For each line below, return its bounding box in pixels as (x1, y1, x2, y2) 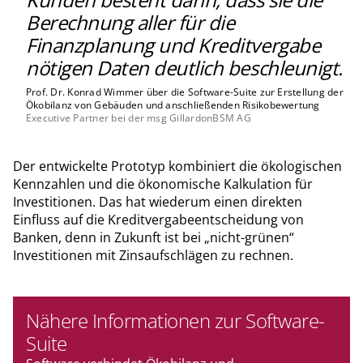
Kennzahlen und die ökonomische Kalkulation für (13, 174, 313, 193)
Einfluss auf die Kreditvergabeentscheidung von (13, 210, 304, 228)
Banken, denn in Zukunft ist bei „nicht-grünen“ (13, 228, 294, 246)
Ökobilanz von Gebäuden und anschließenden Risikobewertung (26, 97, 320, 112)
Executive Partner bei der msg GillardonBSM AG (26, 110, 251, 125)
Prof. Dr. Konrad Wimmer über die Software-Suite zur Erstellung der (26, 84, 344, 99)
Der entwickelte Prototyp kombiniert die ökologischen (13, 156, 342, 175)
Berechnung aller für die (26, 8, 235, 36)
